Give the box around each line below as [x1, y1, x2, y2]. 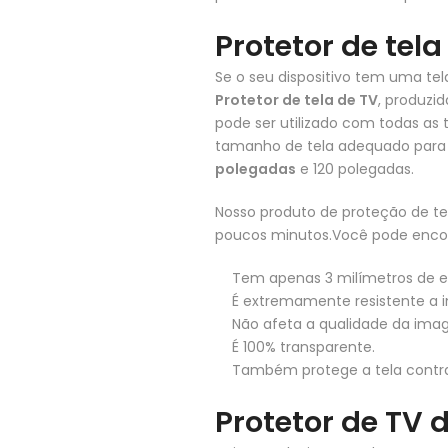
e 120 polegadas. [296, 159, 414, 179]
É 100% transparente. [232, 337, 375, 357]
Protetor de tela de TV [215, 90, 378, 110]
